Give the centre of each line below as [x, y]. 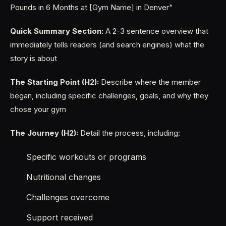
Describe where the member [150, 82]
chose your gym [38, 109]
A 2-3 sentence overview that [156, 31]
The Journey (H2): [44, 133]
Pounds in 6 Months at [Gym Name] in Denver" [91, 7]
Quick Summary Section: [57, 31]
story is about [34, 58]
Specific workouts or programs [86, 157]
